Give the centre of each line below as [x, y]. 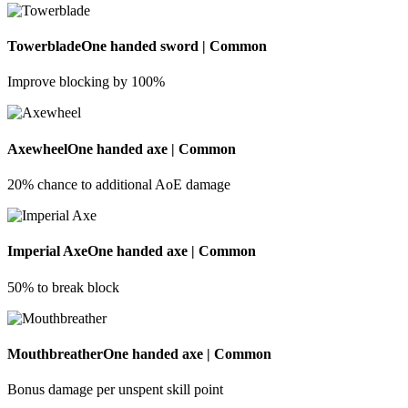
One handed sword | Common [174, 46]
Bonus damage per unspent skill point [115, 390]
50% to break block [63, 287]
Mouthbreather [55, 353]
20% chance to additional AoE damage [119, 184]
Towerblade [44, 46]
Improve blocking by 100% [86, 82]
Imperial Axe [47, 251]
